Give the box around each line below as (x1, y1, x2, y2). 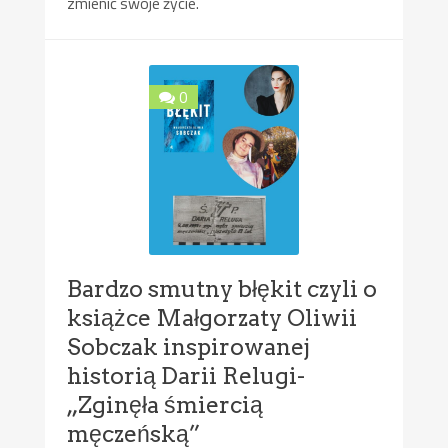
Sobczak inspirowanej (67, 333, 311, 362)
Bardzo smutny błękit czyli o (67, 275, 378, 304)
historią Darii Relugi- (67, 362, 306, 391)
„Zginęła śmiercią (67, 391, 264, 420)
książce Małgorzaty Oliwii (67, 304, 358, 333)
